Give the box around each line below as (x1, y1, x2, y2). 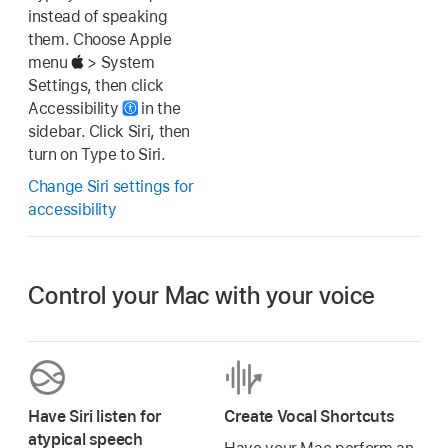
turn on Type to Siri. (28, 144, 166, 164)
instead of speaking (28, 6, 168, 26)
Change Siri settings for (28, 177, 194, 197)
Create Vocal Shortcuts (224, 406, 395, 426)
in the (137, 98, 181, 118)
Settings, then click (28, 75, 164, 95)
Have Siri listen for (28, 406, 162, 426)
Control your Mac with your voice (28, 280, 376, 310)
